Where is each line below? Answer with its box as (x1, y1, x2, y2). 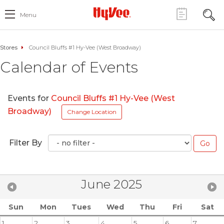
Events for (7, 93, 51, 103)
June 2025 (81, 176, 142, 191)
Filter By (9, 138, 42, 147)
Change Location (67, 108, 116, 115)
